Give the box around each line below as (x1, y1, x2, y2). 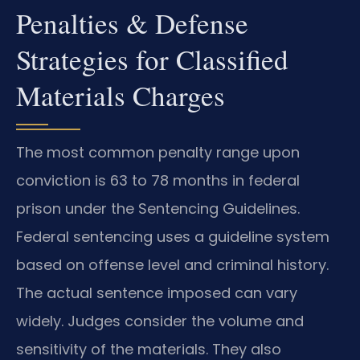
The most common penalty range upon (16, 141, 300, 162)
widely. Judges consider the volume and (16, 310, 304, 331)
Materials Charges (16, 76, 225, 114)
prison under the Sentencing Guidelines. (16, 198, 300, 219)
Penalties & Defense (16, 3, 248, 42)
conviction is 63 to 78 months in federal (16, 170, 300, 190)
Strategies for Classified (16, 39, 288, 78)
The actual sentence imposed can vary (16, 282, 297, 303)
